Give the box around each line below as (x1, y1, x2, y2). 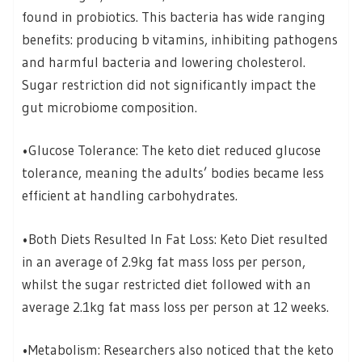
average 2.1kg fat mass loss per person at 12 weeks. (22, 297, 329, 315)
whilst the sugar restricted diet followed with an (22, 275, 311, 293)
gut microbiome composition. (22, 98, 197, 116)
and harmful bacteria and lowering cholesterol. (22, 53, 305, 70)
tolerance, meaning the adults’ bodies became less (22, 164, 324, 182)
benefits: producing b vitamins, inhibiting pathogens (22, 30, 338, 48)
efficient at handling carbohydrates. (22, 187, 238, 204)
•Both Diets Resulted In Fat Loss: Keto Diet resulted (22, 229, 328, 247)
